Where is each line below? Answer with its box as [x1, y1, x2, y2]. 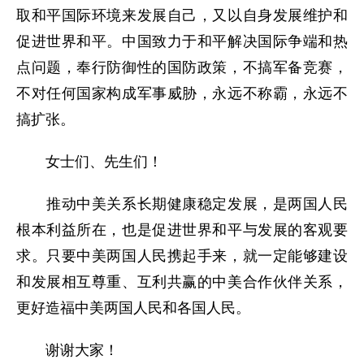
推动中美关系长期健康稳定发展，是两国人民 [16, 196, 348, 212]
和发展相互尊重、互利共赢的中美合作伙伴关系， [16, 274, 348, 290]
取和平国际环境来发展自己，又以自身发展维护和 [16, 7, 348, 24]
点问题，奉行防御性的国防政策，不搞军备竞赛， [16, 59, 348, 76]
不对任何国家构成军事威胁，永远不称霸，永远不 [16, 85, 348, 102]
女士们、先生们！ [16, 154, 162, 170]
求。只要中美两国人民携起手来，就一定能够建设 [16, 248, 348, 264]
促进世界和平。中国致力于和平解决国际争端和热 [16, 33, 348, 50]
